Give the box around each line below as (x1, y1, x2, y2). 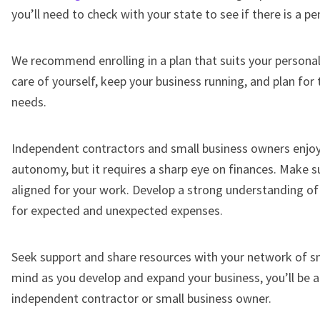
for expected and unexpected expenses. (11, 201, 223, 219)
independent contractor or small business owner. (11, 289, 271, 306)
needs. (11, 93, 46, 110)
